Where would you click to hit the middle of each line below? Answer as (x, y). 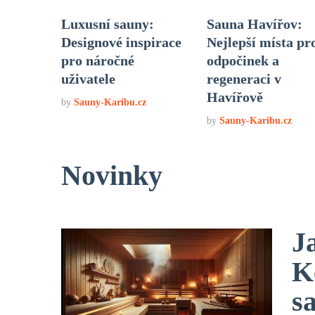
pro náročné (98, 60)
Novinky (112, 175)
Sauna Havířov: (254, 24)
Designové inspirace (121, 42)
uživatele (88, 78)
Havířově (234, 97)
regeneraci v (244, 78)
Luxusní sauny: (108, 24)
